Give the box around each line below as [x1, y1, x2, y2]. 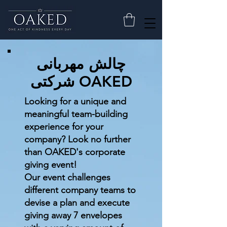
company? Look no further [24, 134, 131, 145]
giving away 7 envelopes [24, 210, 122, 221]
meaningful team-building [24, 108, 128, 120]
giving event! [24, 159, 77, 171]
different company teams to [24, 184, 136, 196]
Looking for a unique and [24, 96, 126, 107]
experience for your [24, 121, 103, 133]
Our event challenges [24, 172, 110, 183]
